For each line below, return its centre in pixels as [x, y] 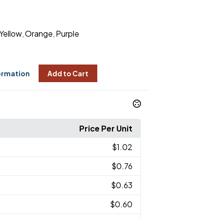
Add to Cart [68, 74]
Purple [67, 34]
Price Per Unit [106, 129]
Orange [39, 34]
